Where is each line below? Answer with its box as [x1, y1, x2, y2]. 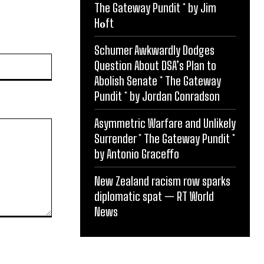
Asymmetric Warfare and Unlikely [94, 115, 236, 130]
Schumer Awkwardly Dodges [94, 42, 214, 57]
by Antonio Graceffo [94, 146, 179, 161]
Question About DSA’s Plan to [94, 58, 216, 72]
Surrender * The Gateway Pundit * [94, 131, 235, 146]
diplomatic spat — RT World [94, 189, 214, 203]
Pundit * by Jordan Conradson [94, 88, 220, 103]
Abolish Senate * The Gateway [94, 73, 221, 88]
